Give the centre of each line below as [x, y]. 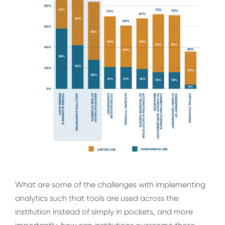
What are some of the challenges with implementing [110, 184]
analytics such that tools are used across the [97, 198]
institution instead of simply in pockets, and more [104, 211]
